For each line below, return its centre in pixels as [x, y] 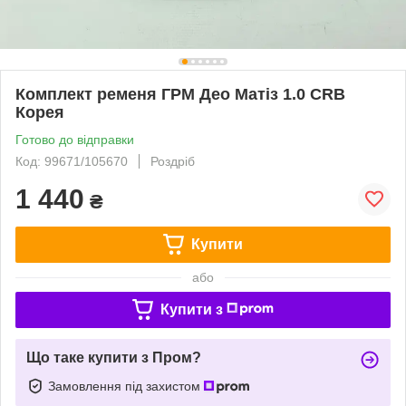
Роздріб [173, 161]
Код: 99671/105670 [72, 161]
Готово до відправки [75, 139]
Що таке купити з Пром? [114, 357]
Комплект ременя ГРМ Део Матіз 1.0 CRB [180, 94]
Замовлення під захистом [126, 386]
